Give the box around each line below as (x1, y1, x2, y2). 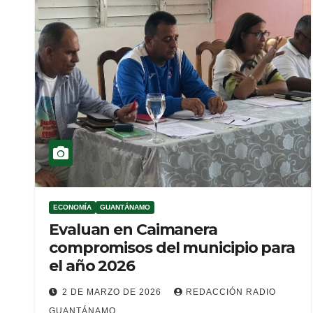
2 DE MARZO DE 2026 (62, 287, 164, 297)
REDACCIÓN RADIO (186, 287, 276, 297)
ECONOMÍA (53, 203, 92, 211)
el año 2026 (49, 256, 135, 275)
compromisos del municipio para (49, 238, 295, 257)
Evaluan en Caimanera (49, 220, 217, 239)
